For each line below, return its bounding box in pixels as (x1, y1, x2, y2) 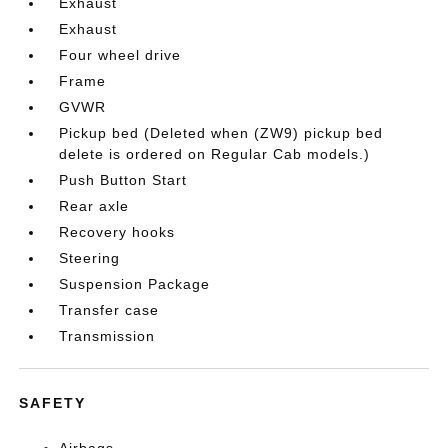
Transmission (59, 328, 156, 344)
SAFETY (19, 395, 87, 411)
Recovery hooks (59, 224, 176, 240)
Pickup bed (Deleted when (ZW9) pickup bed (59, 125, 384, 141)
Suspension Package (59, 276, 211, 292)
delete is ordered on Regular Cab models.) (59, 146, 371, 162)
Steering (59, 250, 121, 266)
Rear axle (59, 198, 130, 214)
